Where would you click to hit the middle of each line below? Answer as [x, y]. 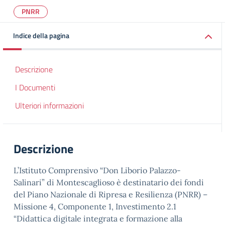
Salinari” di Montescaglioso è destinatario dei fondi [109, 182]
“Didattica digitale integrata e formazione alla [98, 218]
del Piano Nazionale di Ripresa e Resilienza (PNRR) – [110, 194]
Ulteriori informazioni [49, 105]
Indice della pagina [41, 35]
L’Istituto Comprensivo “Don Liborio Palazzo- [97, 170]
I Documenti [35, 87]
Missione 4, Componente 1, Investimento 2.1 [95, 206]
